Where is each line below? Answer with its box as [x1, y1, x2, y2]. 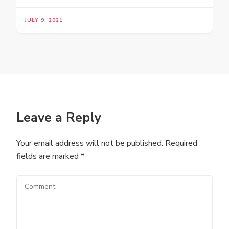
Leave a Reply [16, 109, 101, 126]
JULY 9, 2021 [25, 17, 63, 24]
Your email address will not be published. [16, 138, 163, 149]
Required [163, 138, 197, 149]
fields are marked [16, 151, 81, 162]
